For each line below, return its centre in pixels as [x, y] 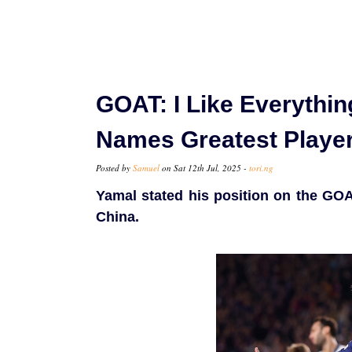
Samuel [146, 168]
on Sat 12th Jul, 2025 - [204, 168]
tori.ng [261, 168]
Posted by [114, 168]
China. [117, 217]
